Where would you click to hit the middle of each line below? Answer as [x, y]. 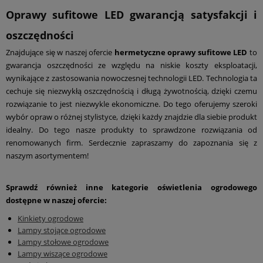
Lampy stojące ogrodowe [62, 230]
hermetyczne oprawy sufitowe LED [181, 53]
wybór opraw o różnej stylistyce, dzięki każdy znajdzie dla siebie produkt [131, 117]
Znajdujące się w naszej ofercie [60, 53]
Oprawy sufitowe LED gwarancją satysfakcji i [131, 15]
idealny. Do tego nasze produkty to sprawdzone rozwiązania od [131, 130]
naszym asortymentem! [47, 156]
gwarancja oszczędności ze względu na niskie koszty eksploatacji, [131, 65]
